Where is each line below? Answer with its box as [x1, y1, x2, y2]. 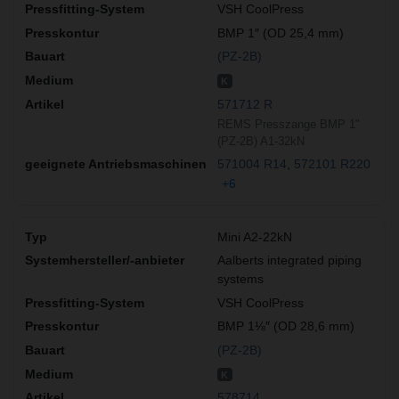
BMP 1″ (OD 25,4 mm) [217, 25, 344, 40]
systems [217, 272, 264, 287]
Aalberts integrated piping [217, 253, 362, 268]
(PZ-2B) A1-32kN [217, 134, 305, 149]
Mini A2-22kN [217, 229, 292, 244]
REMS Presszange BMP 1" [217, 118, 360, 132]
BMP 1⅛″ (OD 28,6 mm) [217, 319, 354, 334]
